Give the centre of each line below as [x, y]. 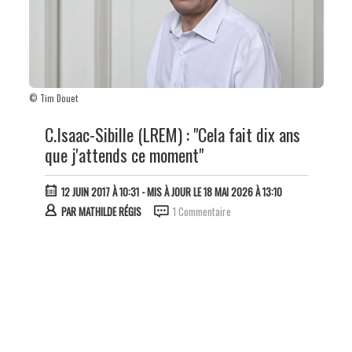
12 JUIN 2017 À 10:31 [100, 191]
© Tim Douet [53, 98]
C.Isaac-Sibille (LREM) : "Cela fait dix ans [172, 134]
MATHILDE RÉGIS [110, 211]
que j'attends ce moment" [124, 154]
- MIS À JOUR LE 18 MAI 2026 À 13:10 [210, 191]
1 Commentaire [202, 211]
